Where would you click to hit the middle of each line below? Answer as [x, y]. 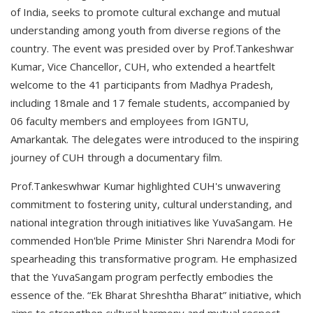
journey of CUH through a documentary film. [116, 158]
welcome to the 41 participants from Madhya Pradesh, [142, 85]
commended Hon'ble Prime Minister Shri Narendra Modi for [153, 241]
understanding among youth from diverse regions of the [146, 30]
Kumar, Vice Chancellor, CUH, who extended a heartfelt [143, 67]
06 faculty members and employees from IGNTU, [130, 121]
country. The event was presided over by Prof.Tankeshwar [152, 49]
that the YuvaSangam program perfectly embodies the [142, 277]
